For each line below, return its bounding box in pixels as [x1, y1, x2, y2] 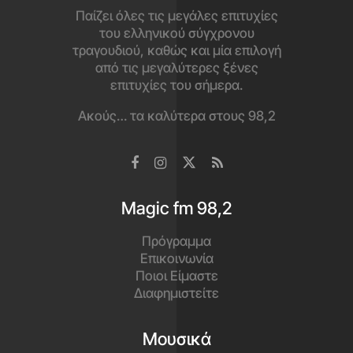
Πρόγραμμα [142, 232, 211, 249]
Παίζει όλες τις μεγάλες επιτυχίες [75, 7, 278, 24]
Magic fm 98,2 [121, 197, 232, 218]
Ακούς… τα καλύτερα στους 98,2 [77, 107, 276, 124]
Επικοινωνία [139, 250, 214, 266]
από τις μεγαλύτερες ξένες [95, 59, 258, 76]
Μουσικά [142, 328, 211, 349]
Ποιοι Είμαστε [135, 267, 218, 284]
